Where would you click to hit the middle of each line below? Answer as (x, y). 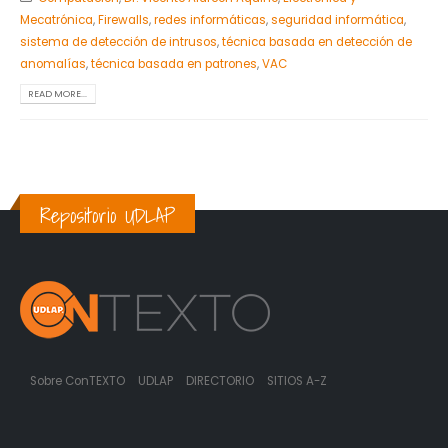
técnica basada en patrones (174, 63)
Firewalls (123, 19)
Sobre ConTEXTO (77, 380)
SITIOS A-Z (297, 380)
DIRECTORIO (221, 380)
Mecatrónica (56, 19)
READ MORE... (58, 94)
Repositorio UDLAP (107, 216)
